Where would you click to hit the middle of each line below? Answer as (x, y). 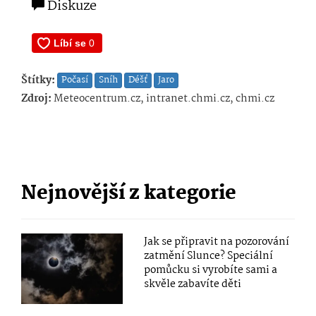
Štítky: (38, 81)
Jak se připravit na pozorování (217, 242)
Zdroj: (36, 99)
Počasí (75, 80)
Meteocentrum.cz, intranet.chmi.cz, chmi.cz (164, 99)
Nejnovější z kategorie (129, 194)
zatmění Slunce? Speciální (209, 256)
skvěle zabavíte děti (193, 285)
